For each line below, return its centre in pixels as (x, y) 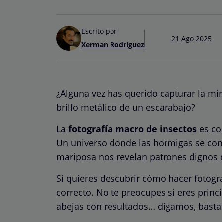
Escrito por (99, 31)
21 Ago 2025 (192, 38)
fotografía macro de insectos (131, 129)
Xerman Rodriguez (113, 44)
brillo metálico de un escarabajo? (126, 107)
